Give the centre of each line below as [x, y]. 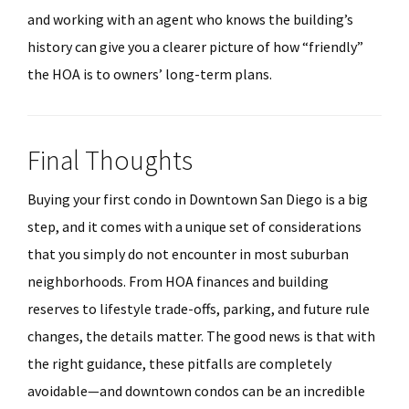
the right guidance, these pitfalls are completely [179, 363]
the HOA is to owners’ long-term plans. [150, 74]
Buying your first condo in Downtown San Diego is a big [198, 199]
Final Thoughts [110, 160]
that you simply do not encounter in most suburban [188, 254]
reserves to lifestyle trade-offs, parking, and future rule [199, 309]
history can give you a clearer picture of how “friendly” [195, 47]
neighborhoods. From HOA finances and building [178, 281]
